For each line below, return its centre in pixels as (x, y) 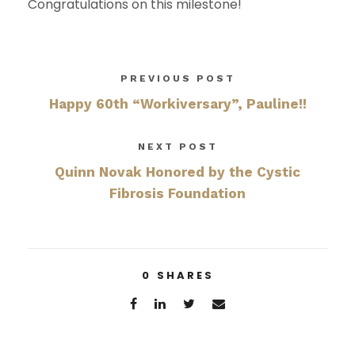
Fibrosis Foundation (177, 193)
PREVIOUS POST (177, 78)
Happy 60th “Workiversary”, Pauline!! (177, 103)
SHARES (185, 275)
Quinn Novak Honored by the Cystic (177, 172)
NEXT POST (177, 146)
